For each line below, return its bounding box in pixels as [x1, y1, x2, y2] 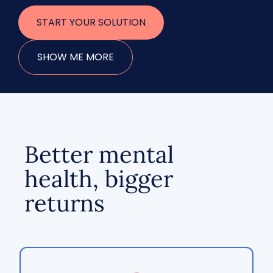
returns [24, 188, 105, 218]
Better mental [24, 140, 174, 169]
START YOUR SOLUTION [37, 15, 146, 29]
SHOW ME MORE [37, 50, 114, 64]
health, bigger [24, 164, 173, 193]
